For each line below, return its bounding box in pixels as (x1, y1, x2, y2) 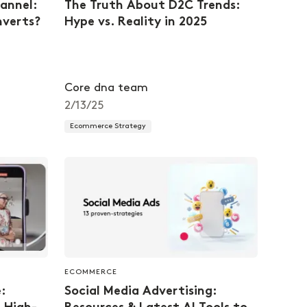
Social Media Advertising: (64, 285, 217, 297)
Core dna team (64, 82, 148, 94)
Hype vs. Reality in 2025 (64, 16, 207, 29)
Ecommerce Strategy (70, 123, 146, 130)
